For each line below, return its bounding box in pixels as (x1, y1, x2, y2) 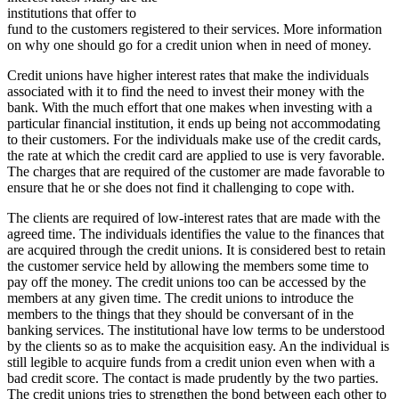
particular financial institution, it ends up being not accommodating (7, 115, 380, 131)
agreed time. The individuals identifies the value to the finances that (7, 225, 384, 241)
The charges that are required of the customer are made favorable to (7, 163, 385, 179)
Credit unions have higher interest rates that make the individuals (7, 67, 369, 83)
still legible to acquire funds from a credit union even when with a (7, 354, 375, 370)
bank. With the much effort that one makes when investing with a (7, 99, 372, 115)
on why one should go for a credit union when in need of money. (7, 37, 371, 53)
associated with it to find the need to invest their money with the (7, 83, 364, 99)
